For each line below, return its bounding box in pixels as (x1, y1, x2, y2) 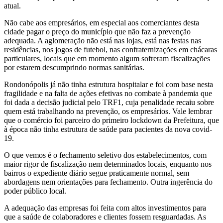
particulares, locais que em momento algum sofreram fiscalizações (4, 54, 210, 63)
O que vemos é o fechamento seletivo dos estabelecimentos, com (4, 151, 207, 160)
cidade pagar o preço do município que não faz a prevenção (4, 27, 191, 36)
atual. (4, 1, 21, 10)
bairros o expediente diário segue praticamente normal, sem (4, 169, 189, 178)
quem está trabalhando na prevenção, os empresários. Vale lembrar (4, 107, 212, 116)
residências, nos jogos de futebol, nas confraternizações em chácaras (4, 45, 217, 54)
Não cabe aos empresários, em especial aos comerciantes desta (4, 18, 199, 27)
